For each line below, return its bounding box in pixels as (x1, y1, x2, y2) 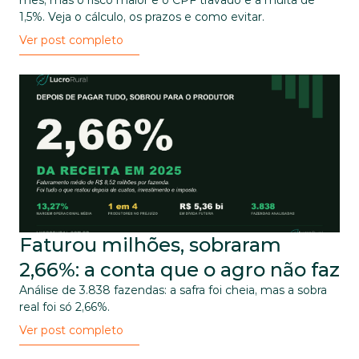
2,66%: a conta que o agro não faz (19, 258, 340, 281)
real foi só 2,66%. (19, 300, 110, 314)
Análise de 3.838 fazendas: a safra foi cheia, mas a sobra (19, 283, 327, 297)
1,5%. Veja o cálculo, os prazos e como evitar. (19, 10, 264, 24)
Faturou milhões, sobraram (19, 233, 281, 256)
